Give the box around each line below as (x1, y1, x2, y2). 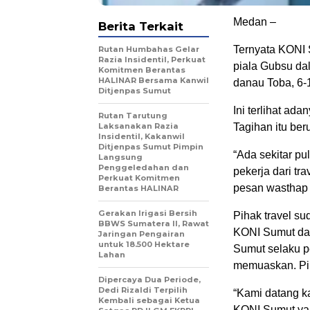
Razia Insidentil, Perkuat (98, 55, 206, 65)
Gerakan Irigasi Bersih (98, 208, 197, 219)
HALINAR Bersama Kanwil (98, 75, 209, 86)
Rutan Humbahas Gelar (98, 44, 199, 55)
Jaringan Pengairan (98, 229, 185, 239)
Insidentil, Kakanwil (98, 131, 185, 142)
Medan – (233, 16, 276, 28)
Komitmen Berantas (98, 65, 185, 75)
